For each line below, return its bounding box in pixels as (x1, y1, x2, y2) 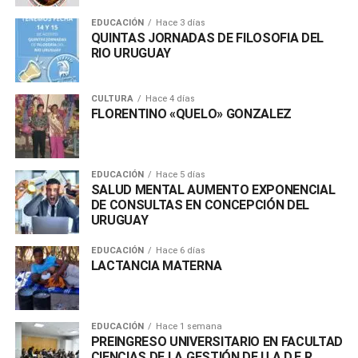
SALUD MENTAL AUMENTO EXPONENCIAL (90, 181, 336, 197)
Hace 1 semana (155, 320, 222, 332)
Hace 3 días (155, 17, 205, 28)
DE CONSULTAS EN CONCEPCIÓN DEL (90, 197, 310, 213)
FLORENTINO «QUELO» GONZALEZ (90, 105, 292, 121)
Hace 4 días (145, 93, 195, 104)
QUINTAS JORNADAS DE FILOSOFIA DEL (90, 30, 324, 46)
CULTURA (90, 93, 133, 104)
